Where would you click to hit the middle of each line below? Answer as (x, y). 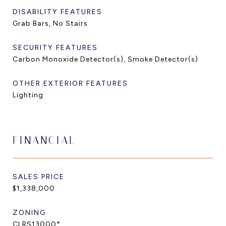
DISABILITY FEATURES (58, 12)
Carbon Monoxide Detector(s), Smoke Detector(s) (105, 59)
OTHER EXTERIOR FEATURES (70, 83)
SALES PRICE (39, 177)
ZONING (29, 213)
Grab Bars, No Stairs (50, 23)
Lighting (28, 95)
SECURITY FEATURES (55, 48)
